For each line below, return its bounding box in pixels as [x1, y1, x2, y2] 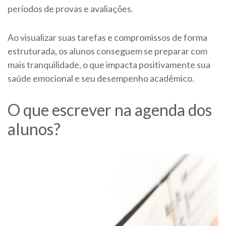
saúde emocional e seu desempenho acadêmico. [8, 73, 194, 84]
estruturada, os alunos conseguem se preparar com [8, 45, 207, 57]
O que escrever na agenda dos [8, 100, 212, 120]
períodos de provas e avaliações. [8, 3, 135, 15]
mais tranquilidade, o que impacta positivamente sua [8, 59, 210, 71]
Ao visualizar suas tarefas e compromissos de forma [8, 32, 207, 43]
